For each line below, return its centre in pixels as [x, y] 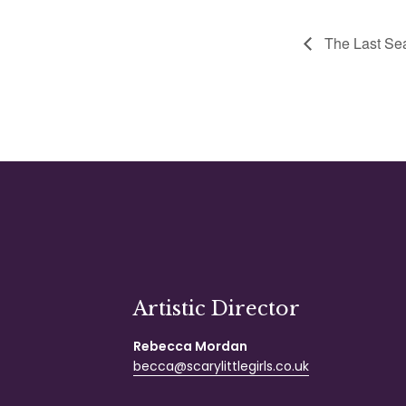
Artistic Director [217, 308]
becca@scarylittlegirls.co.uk [221, 366]
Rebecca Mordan [190, 346]
